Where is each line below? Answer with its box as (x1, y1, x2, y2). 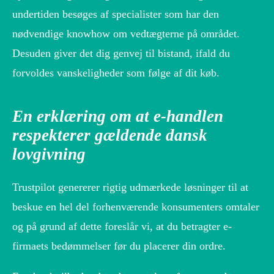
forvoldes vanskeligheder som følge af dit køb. (12, 66, 220, 79)
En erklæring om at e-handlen (12, 106, 223, 125)
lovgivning (12, 144, 86, 163)
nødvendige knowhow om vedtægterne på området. (12, 27, 240, 40)
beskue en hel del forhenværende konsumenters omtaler (12, 201, 259, 213)
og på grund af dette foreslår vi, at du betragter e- (12, 220, 232, 233)
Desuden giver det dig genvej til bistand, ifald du (12, 46, 230, 59)
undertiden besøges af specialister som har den (12, 7, 219, 20)
